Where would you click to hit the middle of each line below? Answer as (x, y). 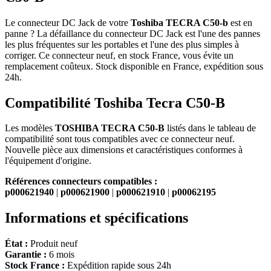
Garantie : (26, 255)
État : (16, 244)
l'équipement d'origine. (48, 161)
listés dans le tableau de (210, 128)
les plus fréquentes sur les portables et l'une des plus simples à (122, 44)
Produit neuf (53, 244)
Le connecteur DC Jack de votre (68, 22)
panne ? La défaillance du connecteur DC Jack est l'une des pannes (132, 33)
